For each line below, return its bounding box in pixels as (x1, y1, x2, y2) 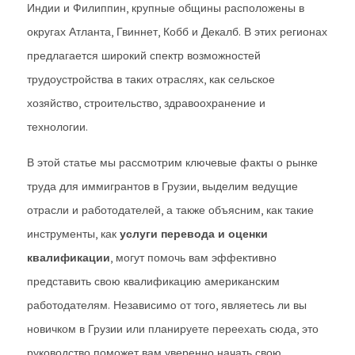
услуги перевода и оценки (120, 227, 268, 241)
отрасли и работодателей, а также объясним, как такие (27, 203, 314, 217)
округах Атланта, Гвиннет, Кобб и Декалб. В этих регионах (27, 25, 327, 39)
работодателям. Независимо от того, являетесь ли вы (27, 298, 307, 312)
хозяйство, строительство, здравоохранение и (27, 96, 265, 110)
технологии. (27, 120, 88, 134)
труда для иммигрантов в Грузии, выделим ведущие (27, 179, 298, 193)
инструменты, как (27, 227, 120, 241)
